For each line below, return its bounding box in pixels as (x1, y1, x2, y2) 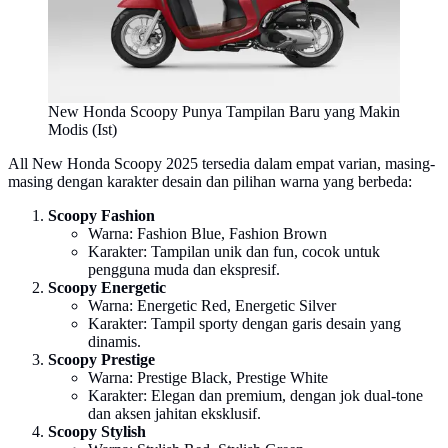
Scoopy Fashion (48, 206, 155, 224)
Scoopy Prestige (48, 350, 155, 368)
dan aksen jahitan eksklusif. (88, 404, 261, 422)
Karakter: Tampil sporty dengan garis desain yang (88, 314, 401, 332)
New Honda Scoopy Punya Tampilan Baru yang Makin (48, 102, 400, 120)
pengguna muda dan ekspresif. (88, 260, 280, 278)
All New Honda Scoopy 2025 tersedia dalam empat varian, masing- (8, 154, 435, 172)
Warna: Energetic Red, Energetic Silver (88, 296, 336, 314)
